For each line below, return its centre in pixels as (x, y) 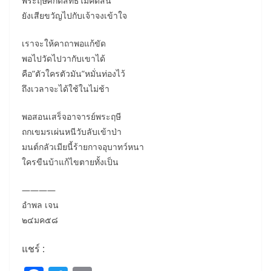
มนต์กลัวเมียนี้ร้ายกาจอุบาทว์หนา (83, 147)
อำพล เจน (40, 205)
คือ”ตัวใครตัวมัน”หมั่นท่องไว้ (73, 73)
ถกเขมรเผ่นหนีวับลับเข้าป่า (72, 132)
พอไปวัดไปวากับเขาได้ (64, 58)
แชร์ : (33, 249)
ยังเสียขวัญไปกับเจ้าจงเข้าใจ (74, 15)
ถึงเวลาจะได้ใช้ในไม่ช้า (66, 89)
